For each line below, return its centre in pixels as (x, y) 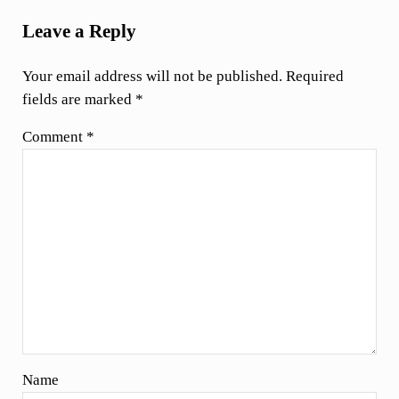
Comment (54, 136)
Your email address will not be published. (152, 76)
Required (314, 76)
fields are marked (78, 99)
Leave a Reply (79, 31)
